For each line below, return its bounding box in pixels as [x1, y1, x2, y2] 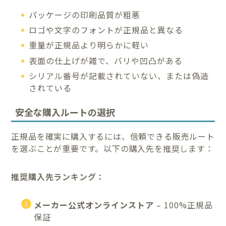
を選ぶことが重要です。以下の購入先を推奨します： [11, 142, 214, 155]
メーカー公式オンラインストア [34, 199, 154, 211]
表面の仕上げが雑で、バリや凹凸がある [29, 54, 183, 67]
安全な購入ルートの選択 [15, 105, 116, 119]
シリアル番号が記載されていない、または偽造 [29, 70, 209, 82]
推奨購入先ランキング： [11, 171, 105, 183]
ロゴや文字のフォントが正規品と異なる [29, 24, 184, 36]
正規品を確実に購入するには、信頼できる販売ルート [11, 130, 215, 143]
